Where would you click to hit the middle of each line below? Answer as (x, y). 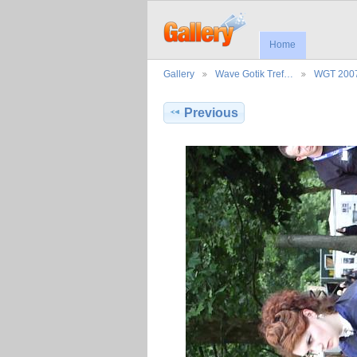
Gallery (179, 74)
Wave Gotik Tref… (254, 74)
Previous (212, 113)
